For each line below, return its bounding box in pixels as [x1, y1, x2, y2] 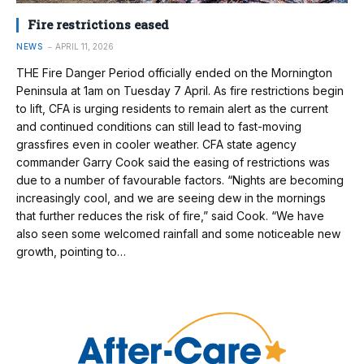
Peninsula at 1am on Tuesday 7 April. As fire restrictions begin [16, 84, 344, 98]
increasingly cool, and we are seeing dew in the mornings [16, 191, 326, 206]
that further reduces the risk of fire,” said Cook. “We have [16, 209, 324, 223]
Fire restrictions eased [28, 16, 169, 33]
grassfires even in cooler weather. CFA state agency [16, 137, 297, 152]
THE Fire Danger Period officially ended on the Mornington [16, 66, 332, 80]
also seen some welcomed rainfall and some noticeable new [16, 227, 340, 241]
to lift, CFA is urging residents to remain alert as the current [16, 102, 328, 116]
